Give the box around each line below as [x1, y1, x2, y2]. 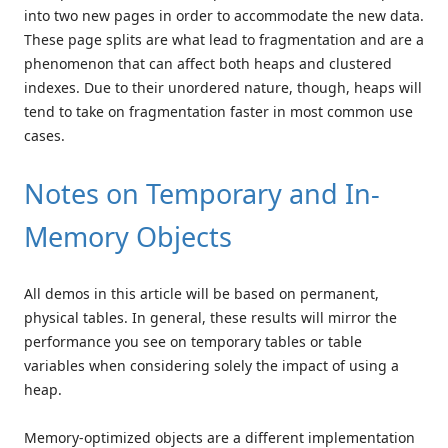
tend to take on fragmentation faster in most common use [24, 101, 413, 121]
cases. [24, 125, 65, 145]
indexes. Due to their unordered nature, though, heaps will [24, 77, 422, 97]
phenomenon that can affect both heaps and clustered [24, 53, 392, 73]
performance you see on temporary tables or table [24, 331, 362, 351]
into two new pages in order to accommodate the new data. [24, 5, 424, 25]
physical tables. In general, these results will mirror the [24, 307, 397, 327]
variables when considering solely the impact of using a [24, 355, 399, 375]
